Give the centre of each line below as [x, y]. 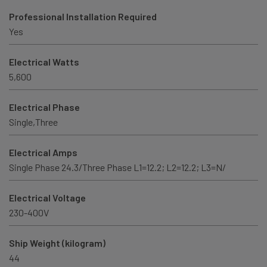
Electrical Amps [43, 153]
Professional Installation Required [83, 17]
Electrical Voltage [47, 198]
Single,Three [33, 122]
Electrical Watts [44, 62]
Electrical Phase [44, 107]
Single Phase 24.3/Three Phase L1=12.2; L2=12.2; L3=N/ [117, 167]
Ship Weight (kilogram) [57, 243]
